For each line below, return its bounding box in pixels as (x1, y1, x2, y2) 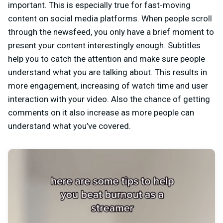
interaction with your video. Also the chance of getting (8, 94, 210, 104)
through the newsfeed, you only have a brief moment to (8, 27, 214, 37)
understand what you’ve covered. (8, 121, 131, 131)
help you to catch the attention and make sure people (8, 54, 205, 64)
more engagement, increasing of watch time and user (8, 81, 208, 91)
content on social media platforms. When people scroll (8, 13, 212, 23)
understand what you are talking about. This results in (8, 67, 207, 77)
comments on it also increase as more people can (8, 108, 194, 117)
